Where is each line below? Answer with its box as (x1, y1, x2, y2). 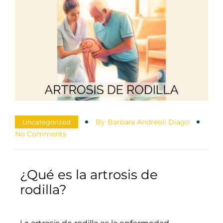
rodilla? (20, 182, 67, 198)
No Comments (15, 129, 66, 139)
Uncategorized (22, 118, 71, 126)
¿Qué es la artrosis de (20, 167, 158, 183)
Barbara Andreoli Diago (108, 117, 190, 127)
